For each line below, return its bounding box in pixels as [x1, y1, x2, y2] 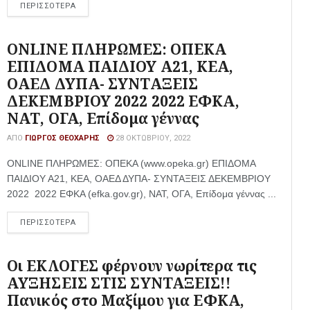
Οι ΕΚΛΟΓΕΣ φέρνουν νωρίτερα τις [7, 256, 257, 275]
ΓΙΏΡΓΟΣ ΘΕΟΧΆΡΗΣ [25, 134, 100, 143]
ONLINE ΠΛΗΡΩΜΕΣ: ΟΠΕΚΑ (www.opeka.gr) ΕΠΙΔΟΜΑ [7, 158, 255, 169]
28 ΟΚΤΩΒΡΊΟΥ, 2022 [113, 134, 190, 143]
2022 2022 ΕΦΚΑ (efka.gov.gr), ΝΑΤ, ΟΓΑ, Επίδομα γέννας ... [7, 188, 276, 199]
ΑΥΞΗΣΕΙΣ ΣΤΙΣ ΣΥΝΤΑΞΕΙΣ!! [7, 273, 232, 293]
